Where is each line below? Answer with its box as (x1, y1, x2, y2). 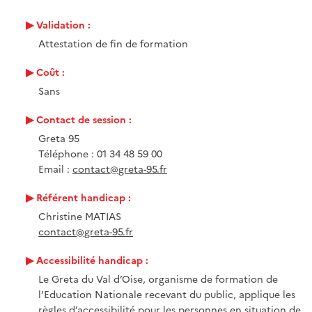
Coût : (36, 64, 65, 79)
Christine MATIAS (38, 208, 121, 223)
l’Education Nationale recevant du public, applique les (38, 286, 295, 301)
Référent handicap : (36, 189, 131, 204)
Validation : (36, 17, 91, 31)
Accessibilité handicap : (36, 252, 148, 267)
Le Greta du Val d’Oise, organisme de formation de (38, 271, 278, 286)
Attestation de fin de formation (38, 36, 188, 50)
